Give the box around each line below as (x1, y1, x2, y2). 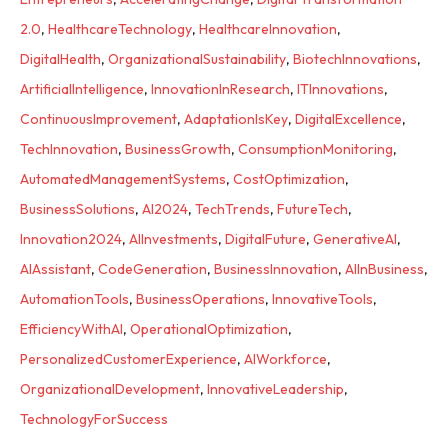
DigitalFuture (225, 229, 306, 248)
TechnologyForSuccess (20, 409, 168, 428)
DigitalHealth (20, 49, 101, 68)
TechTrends (195, 199, 270, 218)
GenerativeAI (313, 229, 397, 248)
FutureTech (277, 199, 348, 218)
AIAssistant (20, 259, 91, 278)
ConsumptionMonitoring (238, 139, 393, 158)
